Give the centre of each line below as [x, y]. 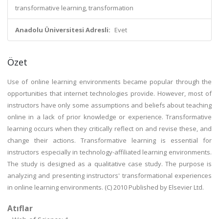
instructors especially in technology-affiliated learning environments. [109, 152]
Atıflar [20, 208]
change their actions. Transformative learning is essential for [109, 140]
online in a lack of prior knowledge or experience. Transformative [109, 117]
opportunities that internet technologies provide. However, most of [109, 93]
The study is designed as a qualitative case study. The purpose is [109, 164]
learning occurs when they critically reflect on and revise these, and [109, 129]
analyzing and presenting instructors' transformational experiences [109, 175]
